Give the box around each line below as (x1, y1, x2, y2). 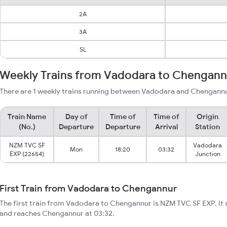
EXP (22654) (10, 150, 44, 158)
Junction (195, 150, 220, 158)
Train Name (8, 112, 46, 121)
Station (195, 122, 220, 131)
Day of (65, 112, 88, 121)
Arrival (155, 122, 178, 131)
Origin (197, 112, 218, 121)
